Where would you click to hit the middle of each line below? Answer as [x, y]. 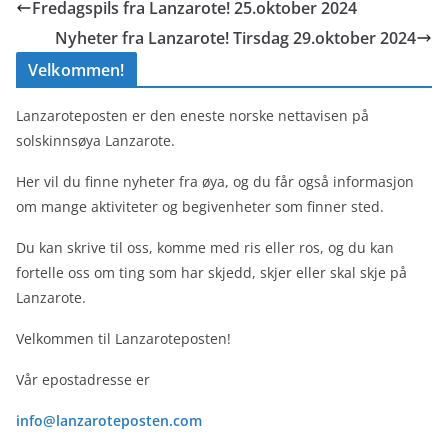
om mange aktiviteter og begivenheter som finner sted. [200, 206]
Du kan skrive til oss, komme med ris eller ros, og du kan [205, 247]
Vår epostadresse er [83, 379]
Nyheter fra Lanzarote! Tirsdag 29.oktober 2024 [235, 37]
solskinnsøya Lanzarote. [95, 140]
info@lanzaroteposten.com [109, 420]
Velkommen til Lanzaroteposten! [123, 338]
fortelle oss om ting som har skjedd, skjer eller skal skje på [211, 272]
